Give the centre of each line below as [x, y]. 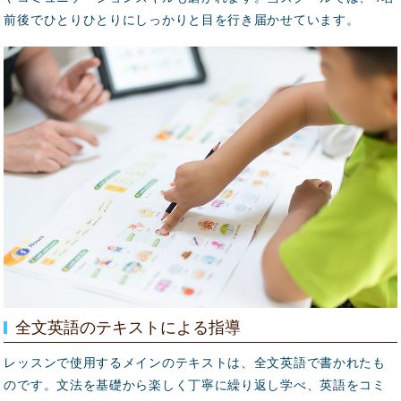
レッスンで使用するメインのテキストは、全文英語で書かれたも [195, 363]
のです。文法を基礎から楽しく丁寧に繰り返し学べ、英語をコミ [195, 385]
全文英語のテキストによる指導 [128, 328]
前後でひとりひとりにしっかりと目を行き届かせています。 [182, 20]
